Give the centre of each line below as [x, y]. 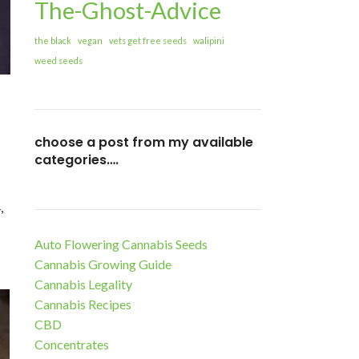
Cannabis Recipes [83, 305]
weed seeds [58, 61]
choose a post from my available [143, 143]
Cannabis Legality [83, 284]
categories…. [76, 160]
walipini [208, 41]
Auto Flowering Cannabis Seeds [121, 244]
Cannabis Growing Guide [103, 264]
